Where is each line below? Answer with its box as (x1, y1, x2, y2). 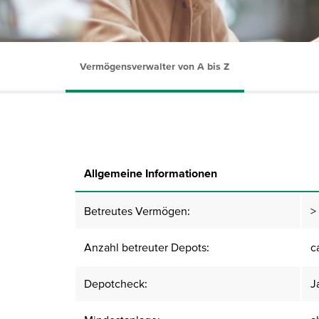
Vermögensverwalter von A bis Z (80, 61, 229, 72)
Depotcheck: (84, 277, 147, 290)
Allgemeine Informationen (84, 167, 217, 179)
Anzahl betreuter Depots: (84, 241, 209, 253)
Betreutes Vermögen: (84, 204, 190, 217)
